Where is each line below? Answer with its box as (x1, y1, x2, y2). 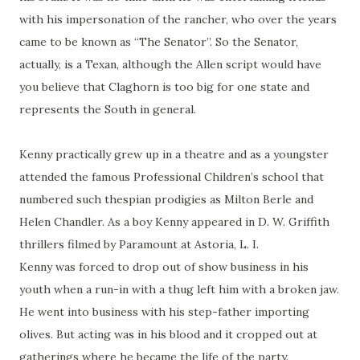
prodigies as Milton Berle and (151, 192, 313, 207)
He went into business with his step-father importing (19, 305, 309, 320)
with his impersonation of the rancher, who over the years (19, 12, 337, 27)
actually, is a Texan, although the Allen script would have (19, 57, 321, 72)
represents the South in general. (19, 102, 196, 117)
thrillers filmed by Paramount (19, 237, 181, 252)
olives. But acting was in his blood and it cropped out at (19, 327, 317, 342)
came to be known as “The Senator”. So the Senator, (19, 35, 298, 50)
